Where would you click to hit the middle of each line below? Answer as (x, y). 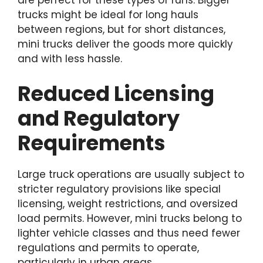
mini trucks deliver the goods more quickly (125, 44)
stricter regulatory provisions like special (119, 189)
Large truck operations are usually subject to (131, 174)
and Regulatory (99, 118)
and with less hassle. (70, 59)
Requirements (92, 143)
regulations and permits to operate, (108, 247)
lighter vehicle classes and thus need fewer (129, 233)
